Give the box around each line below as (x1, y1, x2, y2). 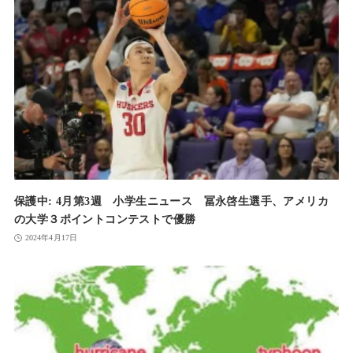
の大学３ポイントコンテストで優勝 (13, 213, 196, 226)
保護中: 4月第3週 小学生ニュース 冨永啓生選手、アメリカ (13, 195, 329, 208)
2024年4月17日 (24, 233, 77, 243)
